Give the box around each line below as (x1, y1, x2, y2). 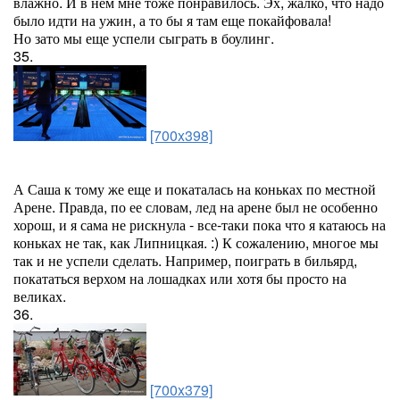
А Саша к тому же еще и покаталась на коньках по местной (13, 179, 376, 199)
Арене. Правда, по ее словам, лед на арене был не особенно (13, 196, 378, 217)
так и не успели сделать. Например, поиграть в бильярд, (13, 250, 357, 271)
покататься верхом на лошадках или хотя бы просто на (13, 268, 346, 288)
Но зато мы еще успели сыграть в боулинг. (13, 28, 274, 48)
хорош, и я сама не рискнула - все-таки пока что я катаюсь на (13, 214, 386, 235)
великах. (13, 286, 66, 306)
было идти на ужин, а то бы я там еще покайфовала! (13, 10, 331, 30)
